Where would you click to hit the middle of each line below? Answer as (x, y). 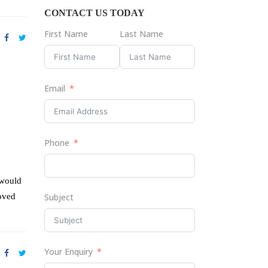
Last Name (141, 34)
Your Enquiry (68, 252)
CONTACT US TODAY (94, 13)
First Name (66, 34)
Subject (59, 197)
